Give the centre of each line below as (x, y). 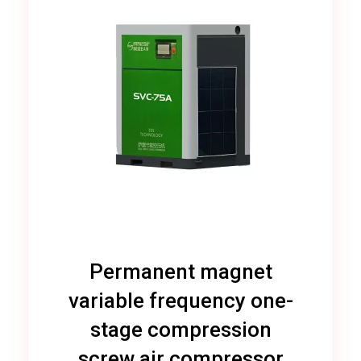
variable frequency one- (180, 301)
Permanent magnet (180, 272)
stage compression (180, 330)
